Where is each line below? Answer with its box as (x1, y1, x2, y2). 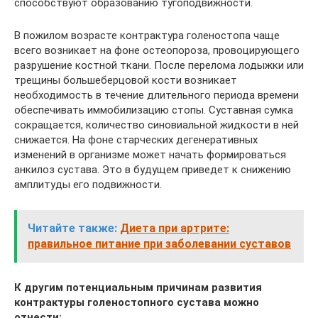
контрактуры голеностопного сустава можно (14, 296, 259, 309)
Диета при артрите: (120, 221, 229, 235)
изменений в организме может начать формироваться (14, 148, 286, 161)
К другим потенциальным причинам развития (14, 281, 262, 294)
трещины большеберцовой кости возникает (14, 74, 237, 87)
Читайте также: (28, 221, 117, 235)
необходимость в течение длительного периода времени (14, 89, 299, 102)
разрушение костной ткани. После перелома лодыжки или (14, 59, 304, 72)
